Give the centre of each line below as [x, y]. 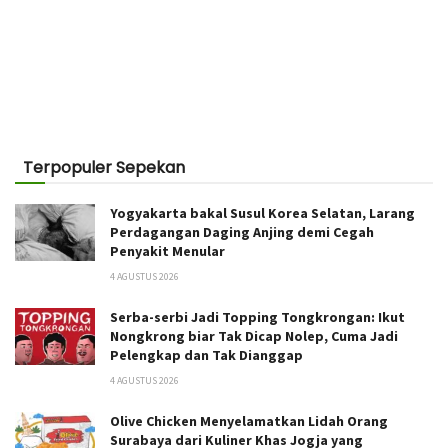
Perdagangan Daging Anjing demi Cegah [242, 232]
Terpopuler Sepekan [104, 168]
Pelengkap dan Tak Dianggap [206, 355]
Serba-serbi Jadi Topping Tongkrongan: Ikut [257, 317]
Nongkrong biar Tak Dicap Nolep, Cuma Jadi [254, 336]
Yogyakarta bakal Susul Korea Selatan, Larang [262, 213]
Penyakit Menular [167, 251]
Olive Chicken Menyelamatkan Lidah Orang [249, 421]
